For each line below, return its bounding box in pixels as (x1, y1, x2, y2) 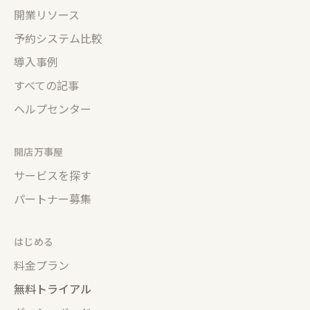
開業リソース (14, 8, 80, 22)
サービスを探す (14, 169, 91, 183)
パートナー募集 (14, 192, 91, 206)
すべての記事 (14, 79, 79, 93)
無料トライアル (14, 282, 91, 296)
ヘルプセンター (14, 102, 91, 116)
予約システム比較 (14, 32, 102, 46)
